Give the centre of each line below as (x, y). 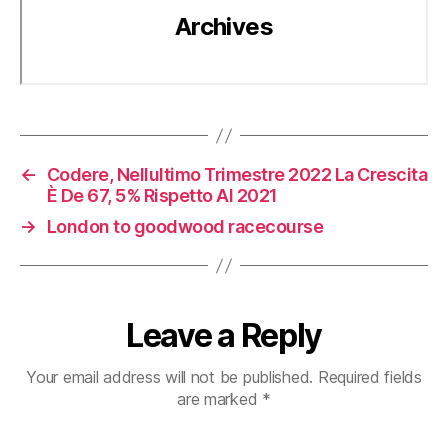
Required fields (369, 377)
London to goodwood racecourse (185, 226)
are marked (220, 399)
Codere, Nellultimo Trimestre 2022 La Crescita (237, 174)
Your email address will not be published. (170, 377)
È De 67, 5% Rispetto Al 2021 (162, 195)
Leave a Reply (224, 335)
